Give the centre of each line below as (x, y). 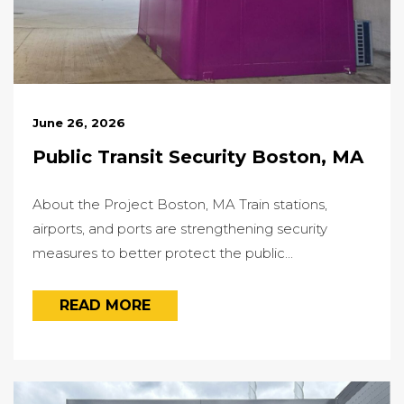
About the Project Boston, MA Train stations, (179, 205)
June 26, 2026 (78, 123)
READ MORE (105, 306)
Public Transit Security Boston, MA (197, 157)
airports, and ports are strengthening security (179, 229)
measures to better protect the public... (162, 253)
